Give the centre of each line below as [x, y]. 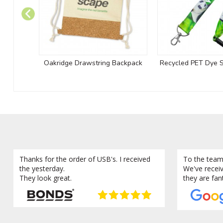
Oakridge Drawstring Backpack [93, 63]
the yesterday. [42, 169]
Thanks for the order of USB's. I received [85, 159]
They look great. [46, 178]
